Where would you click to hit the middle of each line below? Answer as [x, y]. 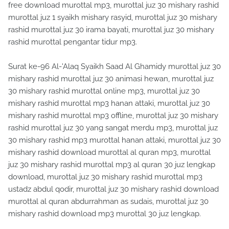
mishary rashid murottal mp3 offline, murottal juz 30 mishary [113, 115]
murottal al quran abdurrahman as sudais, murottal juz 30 [108, 201]
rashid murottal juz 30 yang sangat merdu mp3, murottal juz [113, 128]
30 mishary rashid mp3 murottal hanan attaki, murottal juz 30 [114, 140]
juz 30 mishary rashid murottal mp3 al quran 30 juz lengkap [112, 164]
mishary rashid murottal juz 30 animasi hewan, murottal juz [111, 78]
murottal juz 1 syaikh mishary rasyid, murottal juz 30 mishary [113, 17]
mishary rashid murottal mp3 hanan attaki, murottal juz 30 [109, 103]
